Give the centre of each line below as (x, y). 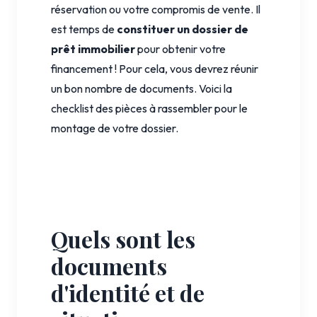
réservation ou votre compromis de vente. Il (156, 9)
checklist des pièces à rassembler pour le (149, 108)
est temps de (84, 29)
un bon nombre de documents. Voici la (142, 88)
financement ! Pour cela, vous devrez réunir (155, 68)
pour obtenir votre (180, 48)
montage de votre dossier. (115, 128)
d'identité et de (128, 292)
